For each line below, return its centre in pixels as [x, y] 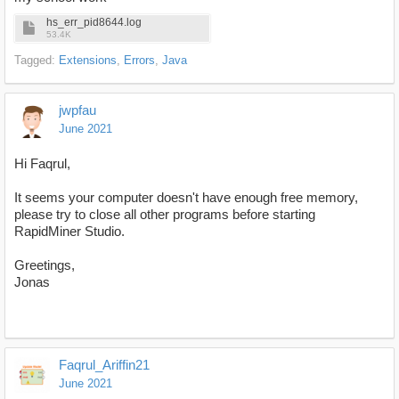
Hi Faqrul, [42, 164]
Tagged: [37, 61]
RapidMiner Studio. [69, 232]
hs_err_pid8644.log [94, 23]
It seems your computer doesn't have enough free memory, [186, 198]
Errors [139, 61]
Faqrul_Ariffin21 [104, 365]
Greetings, [45, 265]
